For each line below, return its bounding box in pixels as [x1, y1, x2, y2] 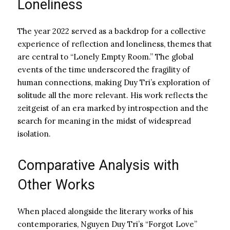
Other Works [17, 176, 95, 193]
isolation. [17, 128, 51, 139]
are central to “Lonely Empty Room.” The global [17, 51, 194, 62]
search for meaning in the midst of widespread [17, 116, 191, 126]
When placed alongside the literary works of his [17, 206, 193, 216]
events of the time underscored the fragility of [17, 64, 190, 74]
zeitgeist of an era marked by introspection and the [17, 103, 208, 113]
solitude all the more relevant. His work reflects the [17, 90, 208, 100]
